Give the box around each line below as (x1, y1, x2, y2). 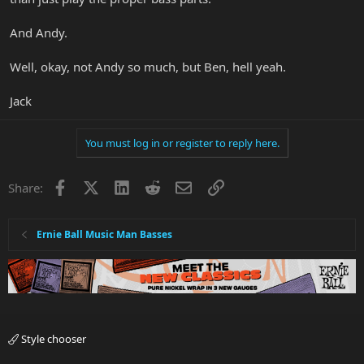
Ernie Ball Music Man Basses (37, 227, 173, 241)
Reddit (160, 177, 197, 194)
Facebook (67, 177, 121, 194)
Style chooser (19, 331, 86, 347)
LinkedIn (128, 177, 178, 194)
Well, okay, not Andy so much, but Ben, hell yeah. (10, 58, 286, 75)
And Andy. (10, 24, 67, 41)
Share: (8, 179, 43, 196)
